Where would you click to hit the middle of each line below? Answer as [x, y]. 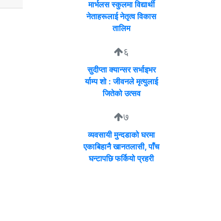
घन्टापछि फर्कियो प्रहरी [121, 159]
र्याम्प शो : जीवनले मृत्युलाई [121, 82]
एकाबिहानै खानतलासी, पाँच [121, 147]
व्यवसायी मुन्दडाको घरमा [121, 135]
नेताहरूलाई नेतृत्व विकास [121, 17]
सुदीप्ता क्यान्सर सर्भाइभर [121, 70]
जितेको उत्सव [121, 93]
